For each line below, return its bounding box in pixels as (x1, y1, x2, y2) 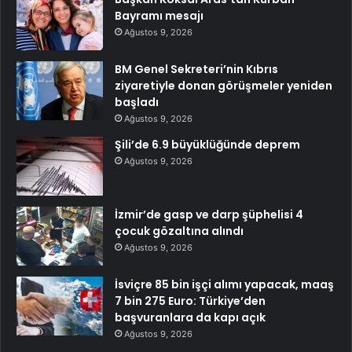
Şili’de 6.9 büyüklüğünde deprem (115, 137, 300, 153)
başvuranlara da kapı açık (115, 310, 266, 326)
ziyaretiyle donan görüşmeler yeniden (115, 78, 332, 94)
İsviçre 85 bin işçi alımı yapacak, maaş (115, 277, 334, 293)
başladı (115, 94, 159, 111)
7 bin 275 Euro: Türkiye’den (115, 293, 266, 310)
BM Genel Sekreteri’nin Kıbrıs (115, 61, 278, 78)
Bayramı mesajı (115, 8, 203, 24)
